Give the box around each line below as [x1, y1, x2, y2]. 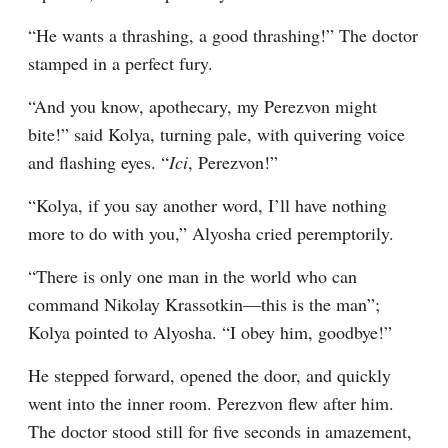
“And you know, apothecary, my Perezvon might [28, 94, 377, 118]
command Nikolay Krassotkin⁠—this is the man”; [28, 292, 380, 316]
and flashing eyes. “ [28, 150, 169, 174]
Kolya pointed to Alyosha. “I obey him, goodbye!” [28, 320, 392, 344]
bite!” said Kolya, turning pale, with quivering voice [28, 122, 405, 146]
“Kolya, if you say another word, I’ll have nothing [28, 193, 387, 217]
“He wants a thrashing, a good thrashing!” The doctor [28, 23, 418, 47]
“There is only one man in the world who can [28, 264, 357, 288]
